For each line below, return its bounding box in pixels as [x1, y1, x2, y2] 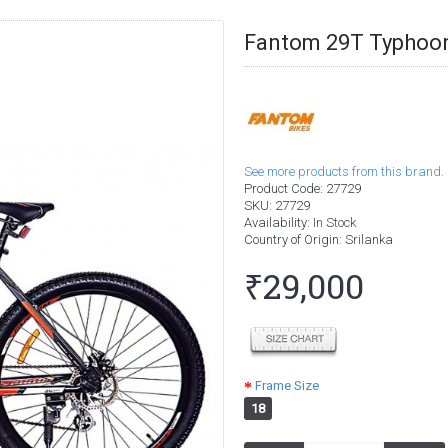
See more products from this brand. [244, 164, 444, 179]
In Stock [313, 215, 356, 230]
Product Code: [244, 181, 326, 196]
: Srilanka [339, 232, 393, 247]
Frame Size [255, 378, 319, 393]
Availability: [244, 215, 313, 230]
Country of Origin [244, 232, 339, 247]
